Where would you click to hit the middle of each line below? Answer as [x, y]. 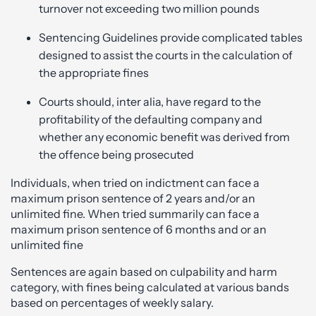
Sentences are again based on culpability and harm [144, 271]
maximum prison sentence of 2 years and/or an [133, 198]
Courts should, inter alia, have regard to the [150, 101]
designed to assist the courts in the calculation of [166, 55]
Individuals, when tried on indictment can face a [135, 182]
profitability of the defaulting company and [151, 119]
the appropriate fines [94, 72]
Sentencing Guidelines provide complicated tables [171, 37]
